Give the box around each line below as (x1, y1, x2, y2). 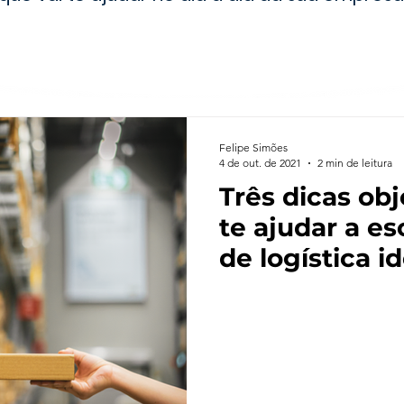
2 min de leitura (317, 156, 392, 170)
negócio (219, 273, 326, 304)
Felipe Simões (219, 141, 288, 154)
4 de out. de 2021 (219, 156, 301, 170)
